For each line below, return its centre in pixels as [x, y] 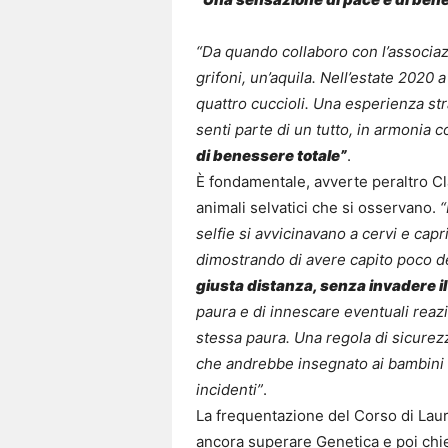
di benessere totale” [271, 156]
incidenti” [229, 390]
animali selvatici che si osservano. [316, 208]
